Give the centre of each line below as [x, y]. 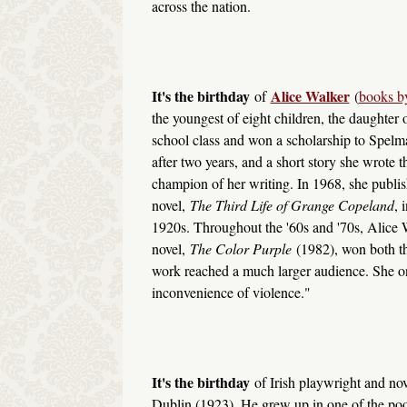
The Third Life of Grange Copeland [292, 205]
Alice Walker [310, 96]
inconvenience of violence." [231, 293]
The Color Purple [240, 249]
